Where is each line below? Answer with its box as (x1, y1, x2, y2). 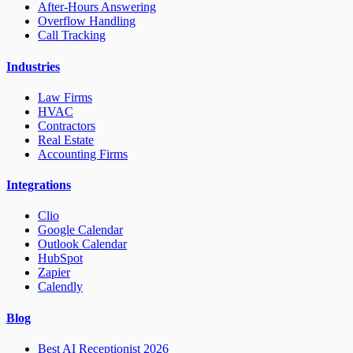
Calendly (38, 280, 83, 294)
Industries (6, 59, 60, 73)
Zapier (38, 266, 70, 280)
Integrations (6, 178, 71, 192)
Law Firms (38, 90, 92, 104)
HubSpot (38, 251, 83, 266)
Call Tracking (38, 28, 106, 43)
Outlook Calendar (38, 237, 127, 251)
